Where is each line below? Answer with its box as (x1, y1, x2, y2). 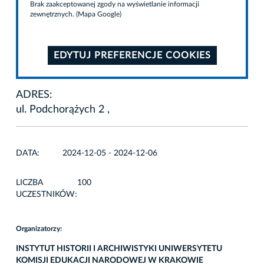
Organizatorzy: (16, 225, 62, 232)
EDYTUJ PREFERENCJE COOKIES (53, 50, 211, 60)
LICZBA (16, 178, 43, 187)
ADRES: (16, 89, 52, 100)
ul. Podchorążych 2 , (16, 104, 110, 115)
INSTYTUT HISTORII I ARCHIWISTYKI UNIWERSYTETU (16, 244, 222, 253)
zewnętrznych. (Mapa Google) (30, 10, 121, 18)
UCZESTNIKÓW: (16, 190, 77, 199)
